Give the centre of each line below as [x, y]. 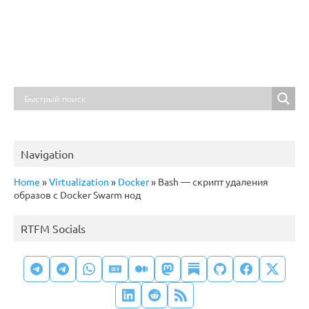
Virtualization [79, 182]
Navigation [47, 154]
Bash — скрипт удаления [212, 182]
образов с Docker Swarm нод [77, 195]
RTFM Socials [53, 229]
